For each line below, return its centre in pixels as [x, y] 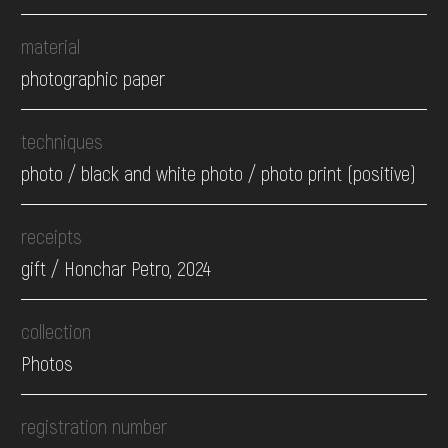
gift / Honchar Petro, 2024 [116, 268]
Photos [47, 363]
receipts [52, 236]
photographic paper [93, 78]
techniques [62, 141]
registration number [94, 426]
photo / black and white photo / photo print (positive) [219, 173]
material [51, 46]
